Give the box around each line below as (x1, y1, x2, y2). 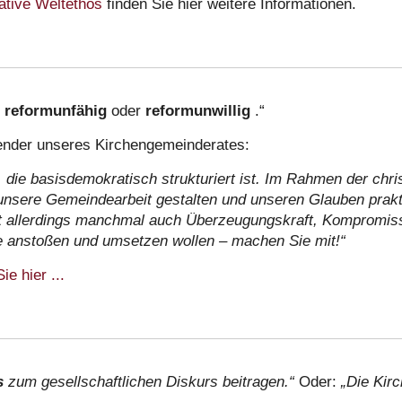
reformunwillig (145, 101, 255, 119)
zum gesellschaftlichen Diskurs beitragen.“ (8, 372, 299, 390)
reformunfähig (4, 101, 111, 119)
